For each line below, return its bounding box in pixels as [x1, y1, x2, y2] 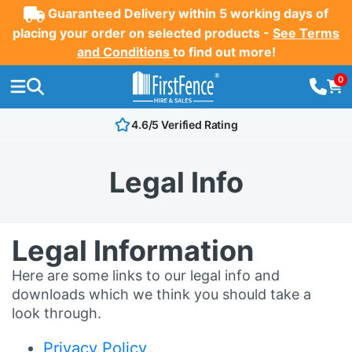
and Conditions [76, 43, 173, 60]
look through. [12, 304, 101, 321]
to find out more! [172, 43, 276, 60]
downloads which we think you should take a [12, 285, 311, 302]
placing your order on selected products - [13, 24, 273, 41]
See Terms [273, 24, 339, 41]
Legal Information [12, 233, 254, 268]
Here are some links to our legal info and [12, 266, 280, 284]
